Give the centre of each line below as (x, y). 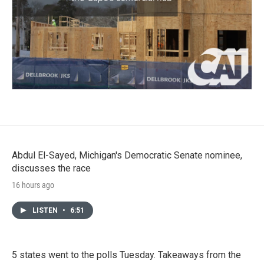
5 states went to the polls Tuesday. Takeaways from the (126, 255)
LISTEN (46, 210)
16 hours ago (33, 185)
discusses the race (51, 168)
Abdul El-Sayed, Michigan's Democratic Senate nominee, (127, 155)
